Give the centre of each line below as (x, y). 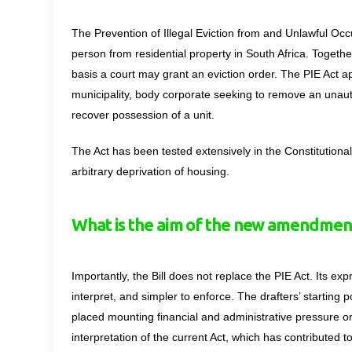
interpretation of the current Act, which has (178, 337)
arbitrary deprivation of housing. (150, 172)
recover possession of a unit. (143, 115)
